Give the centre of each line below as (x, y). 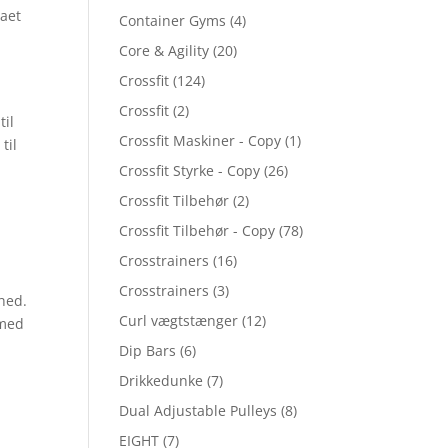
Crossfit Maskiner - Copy (200, 140)
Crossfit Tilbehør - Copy (197, 230)
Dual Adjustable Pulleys (198, 410)
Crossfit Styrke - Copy (190, 170)
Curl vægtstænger (179, 320)
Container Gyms (173, 20)
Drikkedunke (161, 380)
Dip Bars (148, 350)
